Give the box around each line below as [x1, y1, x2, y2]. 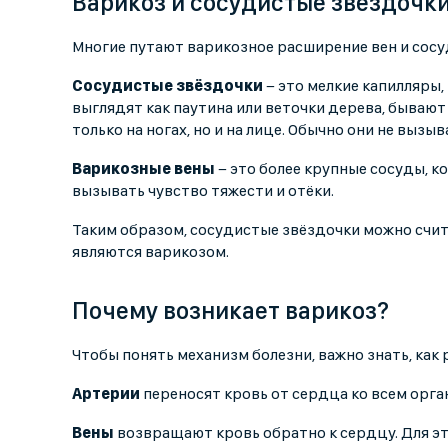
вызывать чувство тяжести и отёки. [72, 181, 334, 201]
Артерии [72, 384, 143, 404]
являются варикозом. [72, 242, 229, 262]
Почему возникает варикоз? [72, 296, 389, 326]
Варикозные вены [72, 159, 218, 179]
